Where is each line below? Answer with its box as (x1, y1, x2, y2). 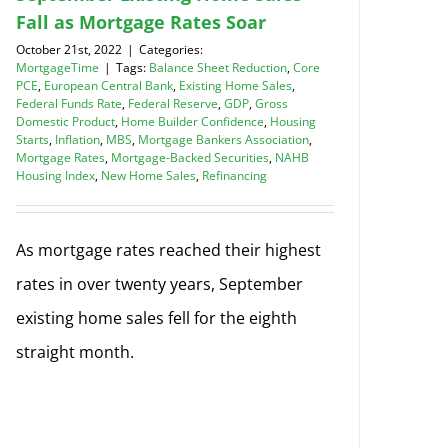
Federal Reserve (128, 94, 218, 112)
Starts (16, 130, 49, 148)
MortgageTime (16, 58, 99, 76)
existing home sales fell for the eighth (16, 306, 297, 329)
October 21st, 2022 (16, 40, 122, 58)
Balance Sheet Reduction (149, 58, 287, 76)
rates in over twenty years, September (16, 272, 303, 295)
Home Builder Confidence (121, 112, 264, 130)
